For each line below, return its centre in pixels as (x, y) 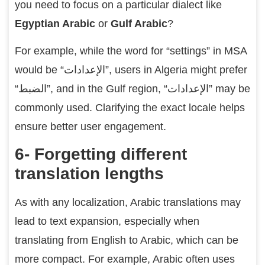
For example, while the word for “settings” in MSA (131, 51)
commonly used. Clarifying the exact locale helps (130, 107)
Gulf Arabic (139, 23)
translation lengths (89, 174)
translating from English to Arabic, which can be (127, 240)
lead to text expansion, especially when (107, 222)
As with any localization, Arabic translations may (128, 203)
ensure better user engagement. (91, 126)
